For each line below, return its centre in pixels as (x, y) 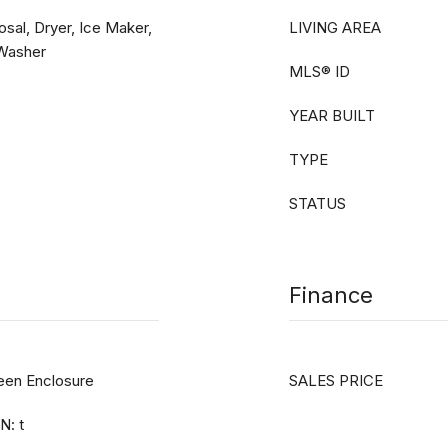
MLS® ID (319, 71)
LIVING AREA (335, 27)
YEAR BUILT (332, 115)
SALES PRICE (336, 380)
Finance (331, 295)
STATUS (317, 203)
